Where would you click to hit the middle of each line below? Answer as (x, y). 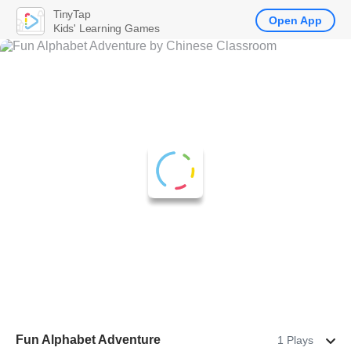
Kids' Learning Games (107, 28)
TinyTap (72, 14)
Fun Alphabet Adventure (88, 340)
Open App (295, 20)
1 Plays (295, 340)
